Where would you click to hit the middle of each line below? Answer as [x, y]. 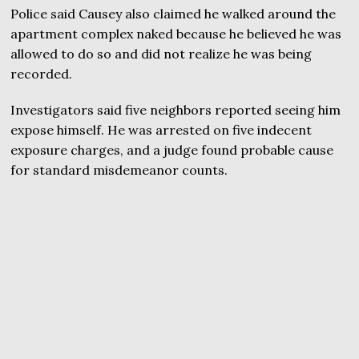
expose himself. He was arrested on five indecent [161, 130]
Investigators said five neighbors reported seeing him [176, 110]
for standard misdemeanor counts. [119, 170]
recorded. [42, 74]
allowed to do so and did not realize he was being [161, 54]
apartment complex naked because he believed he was [176, 34]
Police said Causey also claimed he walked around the [173, 14]
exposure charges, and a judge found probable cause [172, 150]
